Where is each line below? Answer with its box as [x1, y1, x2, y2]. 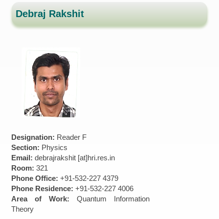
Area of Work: [11, 194, 77, 203]
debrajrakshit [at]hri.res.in [35, 153, 115, 162]
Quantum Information [77, 194, 150, 203]
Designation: [11, 132, 57, 141]
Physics [42, 143, 68, 152]
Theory [11, 204, 34, 213]
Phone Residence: [11, 184, 76, 193]
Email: [11, 153, 35, 162]
